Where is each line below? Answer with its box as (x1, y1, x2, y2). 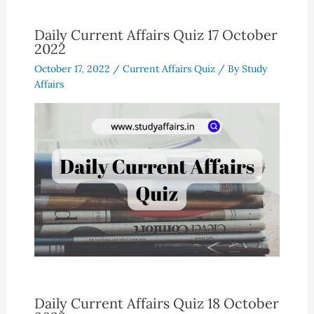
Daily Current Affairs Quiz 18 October (34, 294, 279, 313)
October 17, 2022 (34, 62, 113, 75)
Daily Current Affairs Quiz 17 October (34, 25, 278, 43)
